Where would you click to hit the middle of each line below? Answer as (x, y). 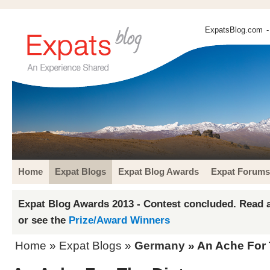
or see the (43, 220)
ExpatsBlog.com (234, 30)
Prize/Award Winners (119, 220)
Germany (160, 246)
